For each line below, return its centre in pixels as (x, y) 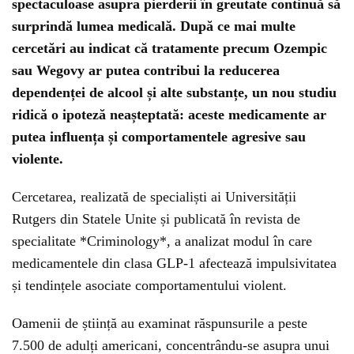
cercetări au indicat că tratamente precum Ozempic (169, 48)
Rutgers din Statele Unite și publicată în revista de (156, 219)
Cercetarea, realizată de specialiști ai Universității (154, 197)
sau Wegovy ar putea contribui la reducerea (146, 70)
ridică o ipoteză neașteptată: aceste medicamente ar (169, 115)
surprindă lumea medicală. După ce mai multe (154, 26)
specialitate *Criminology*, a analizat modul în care (162, 241)
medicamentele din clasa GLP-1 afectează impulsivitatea (174, 263)
